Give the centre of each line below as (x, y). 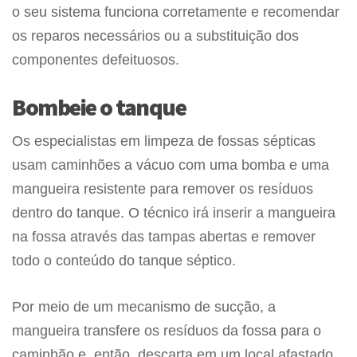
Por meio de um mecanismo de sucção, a (144, 306)
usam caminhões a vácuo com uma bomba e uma (171, 165)
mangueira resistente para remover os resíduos (163, 188)
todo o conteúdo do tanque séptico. (124, 260)
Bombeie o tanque (99, 106)
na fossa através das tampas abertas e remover (164, 236)
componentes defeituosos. (96, 59)
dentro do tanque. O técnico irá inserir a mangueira (174, 212)
